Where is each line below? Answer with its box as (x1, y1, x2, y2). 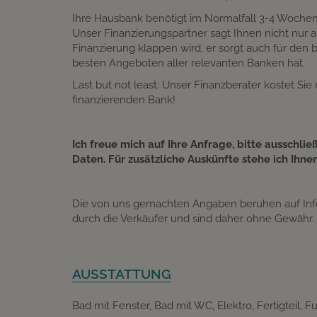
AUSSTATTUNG (72, 265, 171, 282)
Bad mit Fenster (72, 299, 149, 312)
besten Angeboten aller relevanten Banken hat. (72, 56, 305, 69)
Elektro (217, 299, 252, 312)
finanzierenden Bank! (72, 93, 175, 107)
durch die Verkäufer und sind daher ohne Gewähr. (72, 212, 314, 226)
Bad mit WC (154, 299, 212, 312)
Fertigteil (257, 299, 300, 312)
